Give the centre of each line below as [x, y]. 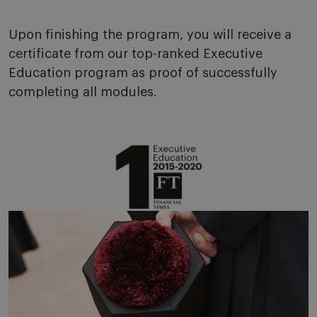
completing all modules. [83, 92]
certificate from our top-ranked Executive [136, 53]
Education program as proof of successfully [143, 73]
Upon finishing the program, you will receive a [150, 34]
